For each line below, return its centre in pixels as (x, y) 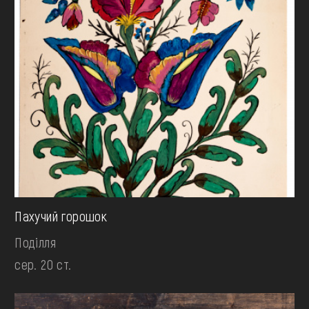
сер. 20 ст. (43, 265)
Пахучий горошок (61, 216)
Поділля (35, 242)
